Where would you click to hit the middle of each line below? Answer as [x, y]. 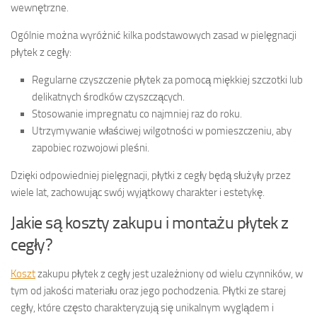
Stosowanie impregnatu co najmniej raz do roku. [137, 114]
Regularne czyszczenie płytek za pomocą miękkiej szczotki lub [167, 80]
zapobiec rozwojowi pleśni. [91, 148]
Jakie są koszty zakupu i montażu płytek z [150, 223]
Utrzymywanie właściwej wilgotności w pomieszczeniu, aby [162, 131]
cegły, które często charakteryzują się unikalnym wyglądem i [142, 308]
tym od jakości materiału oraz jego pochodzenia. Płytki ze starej [148, 291]
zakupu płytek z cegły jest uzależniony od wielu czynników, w [169, 274]
